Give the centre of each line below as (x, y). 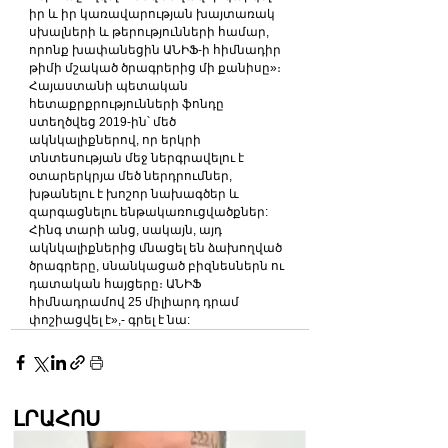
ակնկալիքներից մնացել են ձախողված (157, 247)
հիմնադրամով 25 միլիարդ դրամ (137, 301)
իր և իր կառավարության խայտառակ (153, 13)
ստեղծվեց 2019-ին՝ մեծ (104, 121)
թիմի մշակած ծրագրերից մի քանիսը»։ (155, 67)
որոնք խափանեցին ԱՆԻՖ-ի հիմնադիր (156, 49)
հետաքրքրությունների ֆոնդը (128, 103)
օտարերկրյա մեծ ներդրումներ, (132, 175)
